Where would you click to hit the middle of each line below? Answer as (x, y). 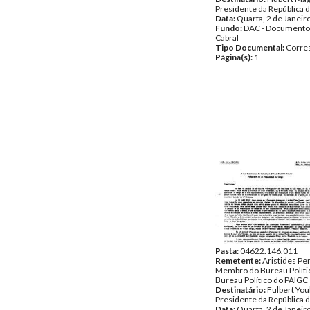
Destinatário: (241, 290)
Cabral (227, 38)
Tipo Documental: (250, 47)
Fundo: (229, 28)
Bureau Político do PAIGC (262, 280)
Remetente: (239, 261)
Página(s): (235, 57)
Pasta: (228, 251)
